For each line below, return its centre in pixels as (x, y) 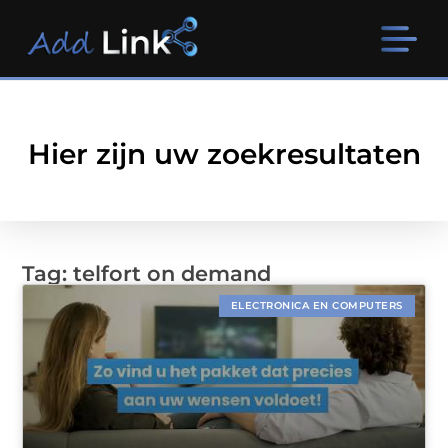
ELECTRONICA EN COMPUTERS (316, 306)
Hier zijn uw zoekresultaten (224, 154)
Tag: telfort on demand (147, 274)
